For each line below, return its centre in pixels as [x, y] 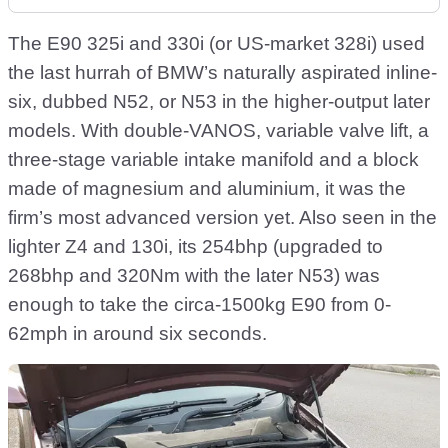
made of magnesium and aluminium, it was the [207, 189]
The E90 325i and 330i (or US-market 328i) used [216, 44]
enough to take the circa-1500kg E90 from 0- [199, 305]
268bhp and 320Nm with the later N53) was [194, 276]
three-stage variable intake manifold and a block [213, 160]
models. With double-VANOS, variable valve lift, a [218, 131]
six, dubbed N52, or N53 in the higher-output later [219, 102]
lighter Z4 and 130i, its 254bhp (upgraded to [195, 247]
